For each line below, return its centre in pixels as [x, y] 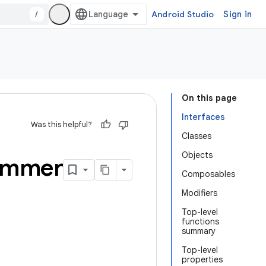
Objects [197, 155]
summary [199, 231]
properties [202, 259]
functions [200, 221]
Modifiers [199, 193]
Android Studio [183, 14]
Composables [208, 174]
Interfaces [203, 117]
